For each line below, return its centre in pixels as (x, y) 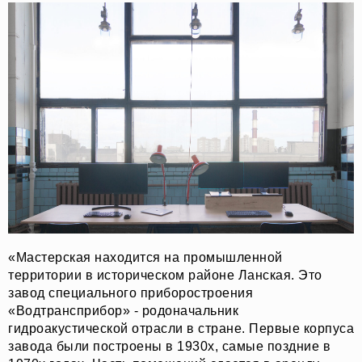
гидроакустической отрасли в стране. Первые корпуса (181, 329)
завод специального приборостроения (130, 293)
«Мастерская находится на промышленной (145, 258)
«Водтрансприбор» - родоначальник (123, 311)
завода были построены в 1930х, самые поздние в (169, 347)
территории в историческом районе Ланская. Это (165, 276)
